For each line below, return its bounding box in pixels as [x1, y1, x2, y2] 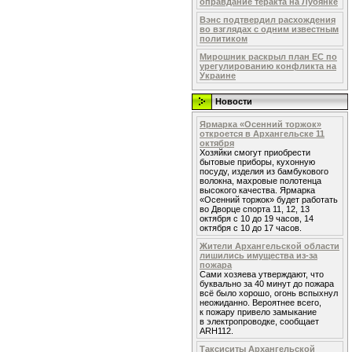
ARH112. [200, 326, 233, 335]
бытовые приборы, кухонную [200, 157, 315, 167]
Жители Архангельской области [200, 241, 339, 251]
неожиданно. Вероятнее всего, [200, 298, 321, 307]
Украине [200, 71, 236, 80]
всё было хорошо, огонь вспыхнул [200, 288, 338, 298]
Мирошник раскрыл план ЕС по [200, 52, 337, 61]
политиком [200, 34, 247, 43]
